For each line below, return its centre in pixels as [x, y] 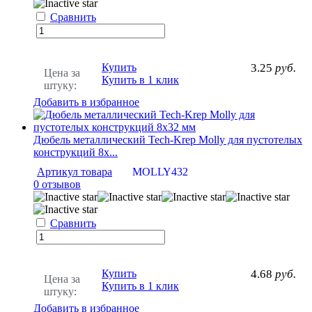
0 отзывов [57, 184]
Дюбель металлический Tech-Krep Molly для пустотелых [168, 139]
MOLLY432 [160, 171]
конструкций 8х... [76, 152]
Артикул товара [75, 171]
